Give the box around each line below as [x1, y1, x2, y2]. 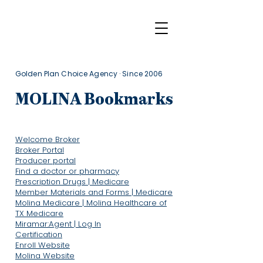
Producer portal [15, 155, 76, 166]
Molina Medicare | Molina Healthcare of [15, 197, 167, 208]
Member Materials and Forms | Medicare [15, 187, 173, 198]
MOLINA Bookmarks [15, 92, 173, 108]
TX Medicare [15, 208, 63, 219]
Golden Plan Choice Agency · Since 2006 [15, 69, 163, 79]
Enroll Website [15, 240, 70, 251]
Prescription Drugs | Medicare [15, 176, 129, 187]
